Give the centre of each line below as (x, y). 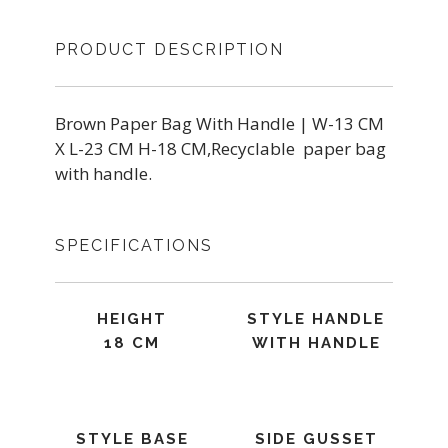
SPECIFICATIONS (134, 245)
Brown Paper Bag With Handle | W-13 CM (219, 123)
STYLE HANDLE (316, 319)
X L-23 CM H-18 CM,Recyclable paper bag (220, 148)
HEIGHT (132, 319)
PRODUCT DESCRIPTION (169, 49)
